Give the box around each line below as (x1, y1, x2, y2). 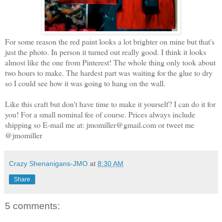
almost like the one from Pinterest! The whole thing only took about (5, 56, 216, 67)
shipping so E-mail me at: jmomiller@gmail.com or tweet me (5, 119, 194, 130)
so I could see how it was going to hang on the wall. (5, 77, 168, 88)
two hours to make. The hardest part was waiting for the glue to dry (5, 67, 213, 78)
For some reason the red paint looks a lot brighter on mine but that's (5, 36, 215, 47)
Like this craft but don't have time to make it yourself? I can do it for (5, 98, 216, 109)
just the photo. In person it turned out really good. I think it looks (5, 46, 206, 57)
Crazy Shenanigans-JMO (9, 159, 88, 167)
